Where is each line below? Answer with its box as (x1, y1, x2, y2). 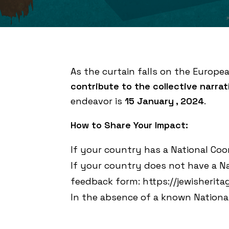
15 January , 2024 (125, 95, 204, 107)
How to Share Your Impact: (71, 119, 188, 131)
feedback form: (71, 175, 143, 187)
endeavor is (71, 95, 125, 107)
